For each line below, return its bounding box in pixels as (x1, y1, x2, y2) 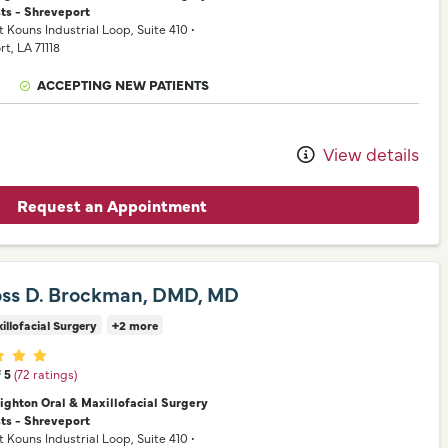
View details (319, 141, 419, 165)
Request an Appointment (17, 194, 207, 216)
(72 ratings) (14, 365, 77, 382)
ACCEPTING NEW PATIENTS (37, 75, 210, 93)
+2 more (112, 317, 158, 333)
